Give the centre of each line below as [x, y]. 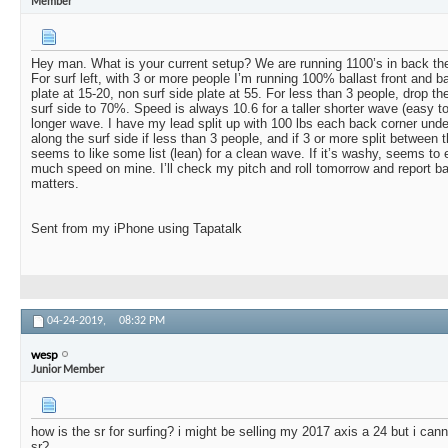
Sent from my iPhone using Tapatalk [136, 229]
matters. [57, 184]
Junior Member [67, 368]
